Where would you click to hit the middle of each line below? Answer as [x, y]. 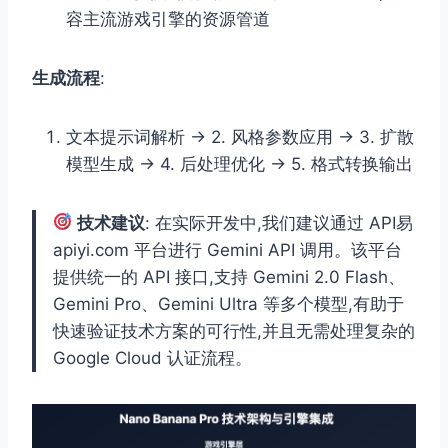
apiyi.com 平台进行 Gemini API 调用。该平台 [227, 249]
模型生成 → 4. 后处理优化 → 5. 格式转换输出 [239, 163]
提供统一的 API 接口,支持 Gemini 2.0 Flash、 [229, 276]
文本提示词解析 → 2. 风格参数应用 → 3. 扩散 [240, 136]
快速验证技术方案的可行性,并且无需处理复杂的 [234, 330]
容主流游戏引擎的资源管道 [168, 18]
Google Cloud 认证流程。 [152, 357]
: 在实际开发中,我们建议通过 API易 [279, 222]
